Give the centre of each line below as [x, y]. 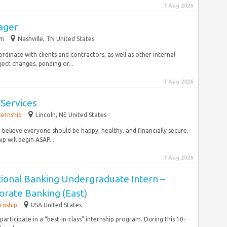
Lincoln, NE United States [71, 115]
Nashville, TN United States [56, 39]
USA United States [56, 205]
